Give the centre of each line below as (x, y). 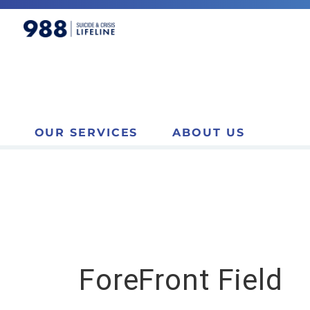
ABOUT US (209, 133)
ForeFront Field (181, 280)
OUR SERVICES (86, 133)
